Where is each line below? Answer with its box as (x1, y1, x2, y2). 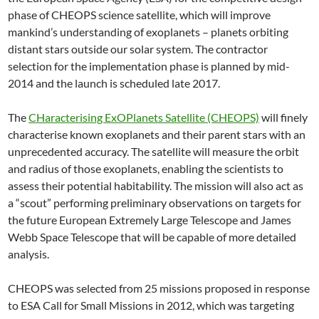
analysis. (8, 247, 50, 261)
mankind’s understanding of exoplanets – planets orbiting (8, 25, 289, 38)
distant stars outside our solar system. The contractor (8, 42, 268, 56)
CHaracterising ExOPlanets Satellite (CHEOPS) (28, 110, 260, 124)
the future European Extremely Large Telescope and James (8, 213, 292, 226)
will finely (259, 110, 308, 124)
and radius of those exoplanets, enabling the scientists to (8, 162, 284, 175)
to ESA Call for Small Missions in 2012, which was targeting (8, 298, 295, 312)
